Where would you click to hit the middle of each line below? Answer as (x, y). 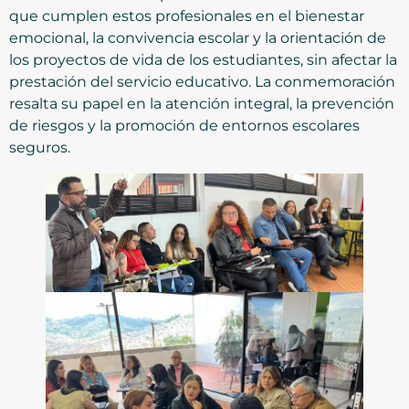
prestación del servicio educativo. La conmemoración (202, 81)
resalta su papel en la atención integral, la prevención (202, 103)
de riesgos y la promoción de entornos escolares (184, 125)
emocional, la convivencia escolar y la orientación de (198, 37)
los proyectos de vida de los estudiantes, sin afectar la (203, 59)
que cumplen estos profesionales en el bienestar (187, 16)
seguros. (40, 147)
